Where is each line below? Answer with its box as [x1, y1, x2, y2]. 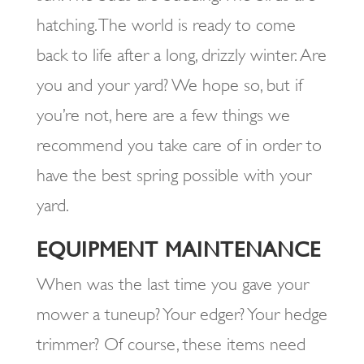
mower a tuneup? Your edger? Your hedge [36, 304, 327, 324]
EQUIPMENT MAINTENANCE [36, 237, 321, 262]
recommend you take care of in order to [36, 135, 322, 155]
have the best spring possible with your [36, 165, 311, 185]
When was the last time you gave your [36, 274, 309, 294]
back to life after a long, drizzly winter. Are [36, 45, 327, 65]
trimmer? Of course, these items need [36, 334, 305, 354]
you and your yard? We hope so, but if [36, 75, 302, 95]
